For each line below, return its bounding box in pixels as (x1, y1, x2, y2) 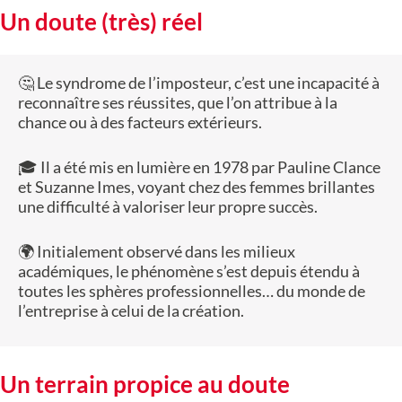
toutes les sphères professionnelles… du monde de (18, 281, 365, 301)
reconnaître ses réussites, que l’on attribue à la (18, 92, 337, 113)
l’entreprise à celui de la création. (18, 301, 244, 321)
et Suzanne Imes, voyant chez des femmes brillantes (18, 177, 375, 197)
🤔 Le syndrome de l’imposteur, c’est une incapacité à (18, 73, 380, 93)
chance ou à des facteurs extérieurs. (18, 112, 262, 133)
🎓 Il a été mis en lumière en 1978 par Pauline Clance (18, 157, 380, 178)
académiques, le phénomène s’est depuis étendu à (18, 261, 360, 282)
